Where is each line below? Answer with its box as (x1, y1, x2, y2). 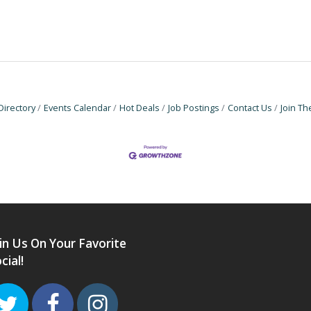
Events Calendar (44, 101, 111, 114)
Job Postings (168, 101, 219, 114)
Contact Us (228, 101, 272, 114)
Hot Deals (119, 101, 160, 114)
